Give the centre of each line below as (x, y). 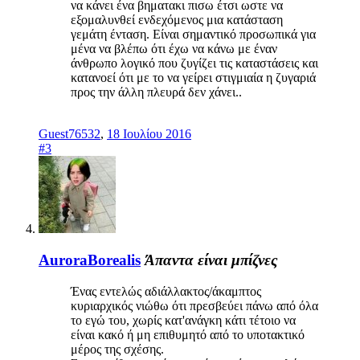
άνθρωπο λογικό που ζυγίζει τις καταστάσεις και (194, 63)
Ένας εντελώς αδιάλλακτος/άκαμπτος (166, 291)
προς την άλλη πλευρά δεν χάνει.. (156, 92)
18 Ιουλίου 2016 (149, 134)
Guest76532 (70, 134)
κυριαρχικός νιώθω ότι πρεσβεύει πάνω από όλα (194, 305)
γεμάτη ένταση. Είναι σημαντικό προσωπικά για (193, 35)
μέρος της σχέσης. (117, 349)
